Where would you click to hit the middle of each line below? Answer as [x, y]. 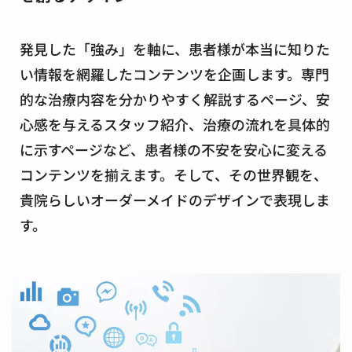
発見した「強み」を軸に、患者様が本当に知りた [175, 49]
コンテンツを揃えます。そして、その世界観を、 [174, 175]
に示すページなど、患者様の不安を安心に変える [174, 150]
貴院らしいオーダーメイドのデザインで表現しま [175, 200]
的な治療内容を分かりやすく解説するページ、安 [175, 99]
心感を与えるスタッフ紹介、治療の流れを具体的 [175, 125]
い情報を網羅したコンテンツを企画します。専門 [174, 74]
